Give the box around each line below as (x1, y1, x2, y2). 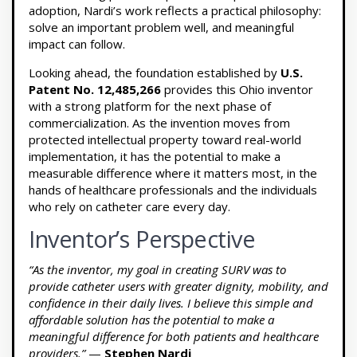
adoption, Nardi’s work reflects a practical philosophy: (29, 2, 321, 18)
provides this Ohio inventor (161, 80, 313, 97)
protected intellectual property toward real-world (29, 131, 301, 147)
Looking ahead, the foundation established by (29, 64, 280, 80)
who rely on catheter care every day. (29, 198, 230, 214)
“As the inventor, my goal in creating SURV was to (29, 261, 286, 277)
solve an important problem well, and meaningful (29, 18, 294, 35)
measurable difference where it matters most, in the (29, 164, 317, 181)
